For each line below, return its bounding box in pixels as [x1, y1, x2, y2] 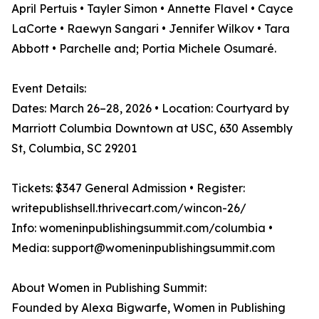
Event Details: [11, 81, 86, 96]
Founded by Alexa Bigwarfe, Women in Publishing [11, 300, 286, 315]
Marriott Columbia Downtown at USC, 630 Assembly [11, 121, 293, 136]
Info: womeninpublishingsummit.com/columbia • [11, 221, 273, 236]
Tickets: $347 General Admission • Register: [11, 181, 245, 196]
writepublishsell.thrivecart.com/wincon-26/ [11, 201, 246, 216]
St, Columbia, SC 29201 [11, 141, 137, 156]
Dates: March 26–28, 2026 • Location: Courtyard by [11, 101, 289, 116]
